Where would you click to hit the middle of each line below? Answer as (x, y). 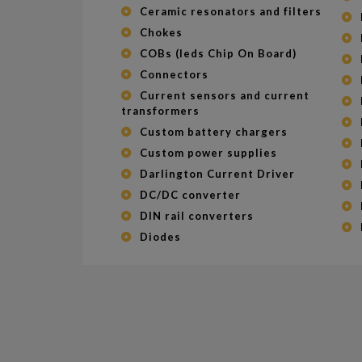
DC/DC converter (191, 194)
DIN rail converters (197, 215)
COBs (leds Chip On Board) (219, 53)
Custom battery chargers (214, 131)
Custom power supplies (209, 152)
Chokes (162, 32)
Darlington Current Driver (218, 173)
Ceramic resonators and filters (231, 11)
